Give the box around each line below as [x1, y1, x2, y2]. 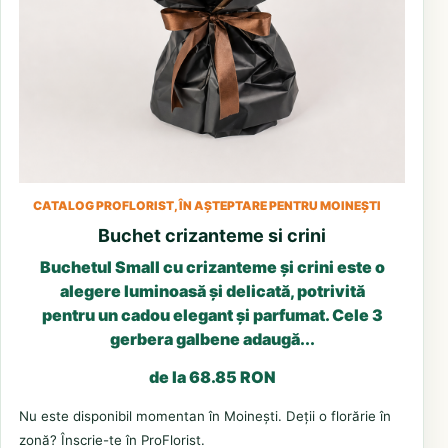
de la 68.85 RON [148, 366, 276, 387]
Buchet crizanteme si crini [98, 224, 326, 246]
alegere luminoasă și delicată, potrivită [59, 280, 365, 301]
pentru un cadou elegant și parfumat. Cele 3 [41, 304, 383, 325]
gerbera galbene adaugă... [109, 328, 315, 349]
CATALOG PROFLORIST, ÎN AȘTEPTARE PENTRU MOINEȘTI [33, 197, 381, 213]
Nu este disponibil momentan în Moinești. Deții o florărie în [19, 407, 391, 424]
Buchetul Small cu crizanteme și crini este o [39, 256, 385, 277]
